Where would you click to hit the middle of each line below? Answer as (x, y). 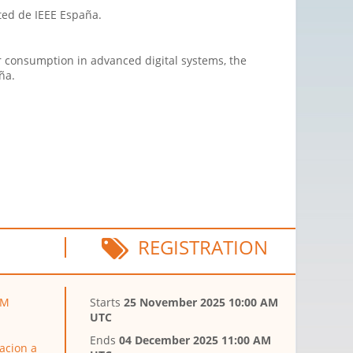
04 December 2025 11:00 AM (195, 340)
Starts (107, 303)
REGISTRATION (198, 247)
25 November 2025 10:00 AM (201, 303)
